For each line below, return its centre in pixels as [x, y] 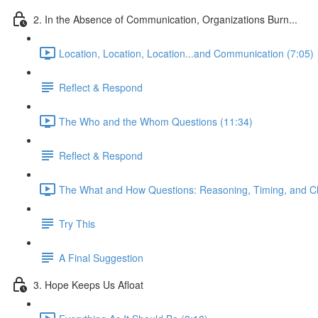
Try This [77, 223]
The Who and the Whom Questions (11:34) [156, 121]
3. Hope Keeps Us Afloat [88, 284]
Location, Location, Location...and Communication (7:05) [186, 53]
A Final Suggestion [101, 257]
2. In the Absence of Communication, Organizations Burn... [165, 19]
